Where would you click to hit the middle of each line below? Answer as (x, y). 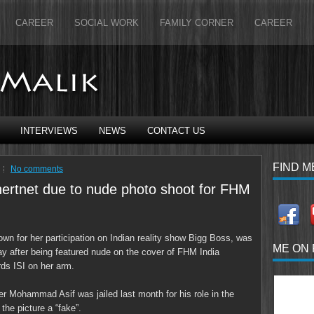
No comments (37, 169)
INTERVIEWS (49, 131)
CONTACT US (176, 131)
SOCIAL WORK (107, 23)
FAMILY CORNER (197, 23)
